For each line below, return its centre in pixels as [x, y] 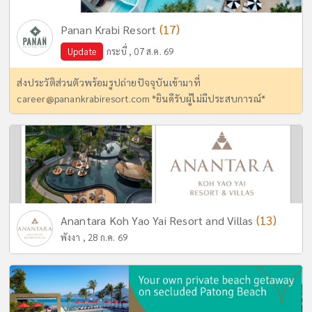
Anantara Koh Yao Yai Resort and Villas [158, 220]
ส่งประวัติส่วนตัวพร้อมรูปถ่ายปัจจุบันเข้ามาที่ [109, 82]
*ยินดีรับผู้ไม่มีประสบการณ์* [208, 98]
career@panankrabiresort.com [83, 98]
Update [81, 51]
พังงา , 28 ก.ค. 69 [94, 237]
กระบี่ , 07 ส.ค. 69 [140, 51]
